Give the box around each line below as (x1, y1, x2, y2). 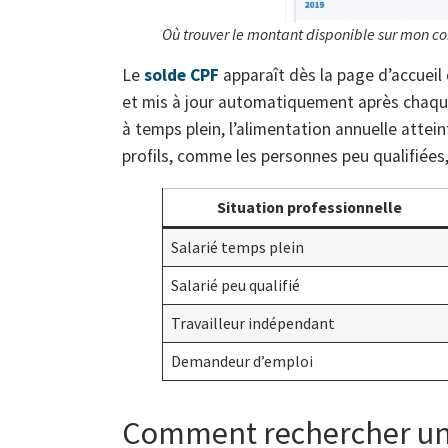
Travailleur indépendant (170, 313, 335, 334)
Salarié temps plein (170, 237, 304, 258)
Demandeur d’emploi (170, 351, 313, 372)
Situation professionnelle (216, 197, 402, 218)
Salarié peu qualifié (170, 275, 300, 296)
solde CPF (144, 64, 219, 87)
